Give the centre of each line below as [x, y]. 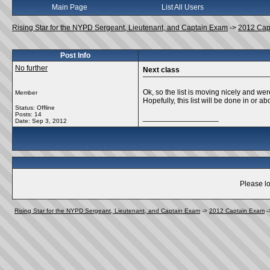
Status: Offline [35, 108]
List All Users [183, 7]
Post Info [75, 55]
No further [31, 68]
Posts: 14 [28, 114]
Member [26, 93]
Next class [161, 70]
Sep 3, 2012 [49, 121]
